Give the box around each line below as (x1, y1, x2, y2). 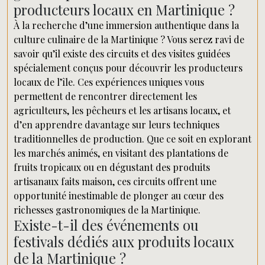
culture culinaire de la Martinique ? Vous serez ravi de (14, 33, 244, 46)
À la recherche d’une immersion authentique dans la (14, 19, 239, 31)
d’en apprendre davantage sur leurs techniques (14, 118, 219, 131)
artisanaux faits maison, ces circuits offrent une (14, 175, 216, 188)
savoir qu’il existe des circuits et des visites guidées (14, 47, 230, 60)
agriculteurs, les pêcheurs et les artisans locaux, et (14, 104, 231, 117)
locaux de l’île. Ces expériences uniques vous (14, 76, 204, 88)
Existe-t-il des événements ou (14, 216, 199, 234)
